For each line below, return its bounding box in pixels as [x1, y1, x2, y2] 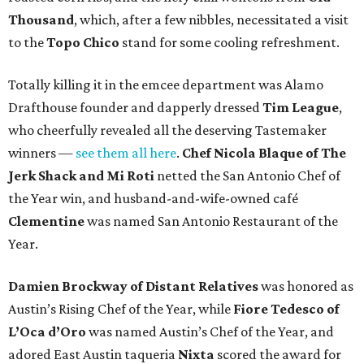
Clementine [8, 213, 84, 230]
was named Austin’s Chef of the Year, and [86, 323, 334, 340]
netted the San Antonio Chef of [154, 167, 340, 184]
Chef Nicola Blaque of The [182, 145, 346, 162]
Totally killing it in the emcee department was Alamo [8, 76, 323, 93]
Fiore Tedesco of [233, 301, 340, 318]
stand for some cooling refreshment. [119, 34, 340, 51]
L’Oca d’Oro [8, 323, 86, 340]
